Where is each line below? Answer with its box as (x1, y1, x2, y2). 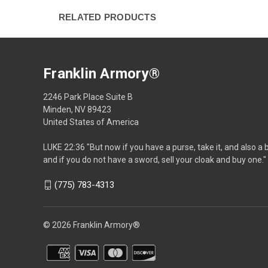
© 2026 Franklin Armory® (43, 220, 140, 230)
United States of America (43, 117, 139, 127)
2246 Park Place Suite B (43, 92, 133, 102)
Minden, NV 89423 (43, 104, 111, 114)
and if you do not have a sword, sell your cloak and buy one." (43, 154, 266, 165)
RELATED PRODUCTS (58, 11, 156, 22)
